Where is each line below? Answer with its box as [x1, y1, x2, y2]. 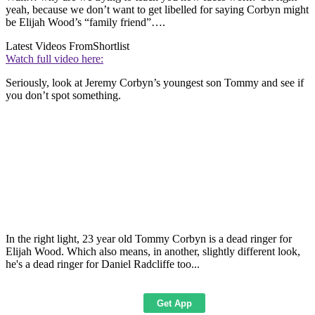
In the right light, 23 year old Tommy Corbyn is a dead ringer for [6, 232, 292, 245]
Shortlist [93, 39, 129, 52]
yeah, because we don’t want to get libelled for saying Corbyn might [6, 3, 309, 15]
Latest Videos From [6, 39, 93, 52]
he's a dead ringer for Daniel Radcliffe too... [6, 257, 200, 270]
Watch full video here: [6, 52, 103, 65]
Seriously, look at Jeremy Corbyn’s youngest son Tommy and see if [6, 76, 304, 89]
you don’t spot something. [6, 89, 124, 101]
